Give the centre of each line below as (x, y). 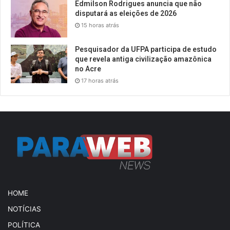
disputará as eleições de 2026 (126, 13)
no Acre (88, 69)
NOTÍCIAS (24, 209)
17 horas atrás (100, 80)
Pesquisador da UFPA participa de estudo (146, 49)
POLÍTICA (24, 225)
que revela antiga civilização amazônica (143, 59)
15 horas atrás (100, 25)
